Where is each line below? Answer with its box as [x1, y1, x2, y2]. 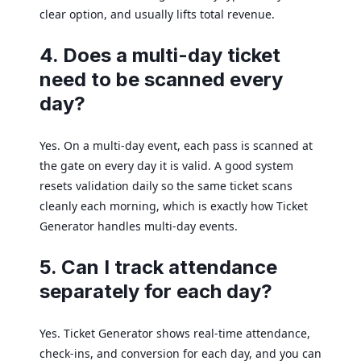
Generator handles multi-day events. [39, 218, 238, 234]
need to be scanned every [39, 67, 283, 91]
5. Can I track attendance [39, 255, 277, 279]
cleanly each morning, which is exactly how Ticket [39, 197, 308, 214]
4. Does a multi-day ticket [39, 43, 280, 67]
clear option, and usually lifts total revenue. [39, 6, 275, 22]
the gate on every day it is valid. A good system [39, 157, 293, 173]
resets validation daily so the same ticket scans [39, 177, 293, 193]
